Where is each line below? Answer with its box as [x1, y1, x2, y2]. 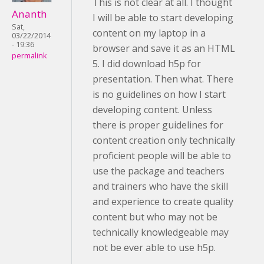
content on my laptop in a [93, 27, 206, 40]
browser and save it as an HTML [93, 42, 235, 55]
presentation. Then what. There [93, 72, 233, 86]
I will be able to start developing [93, 11, 233, 25]
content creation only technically [93, 134, 235, 147]
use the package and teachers [93, 164, 225, 178]
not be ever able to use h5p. [93, 241, 216, 255]
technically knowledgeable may [93, 226, 229, 239]
